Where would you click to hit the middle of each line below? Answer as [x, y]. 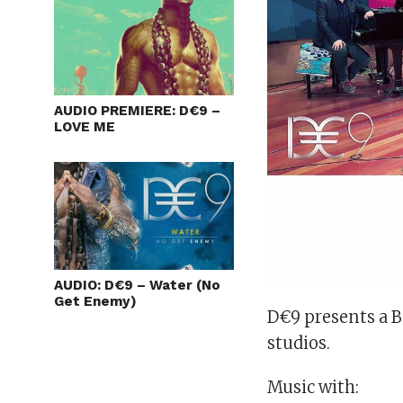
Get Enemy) [95, 301]
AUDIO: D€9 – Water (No [137, 285]
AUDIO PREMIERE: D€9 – [137, 110]
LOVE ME [85, 126]
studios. [299, 344]
